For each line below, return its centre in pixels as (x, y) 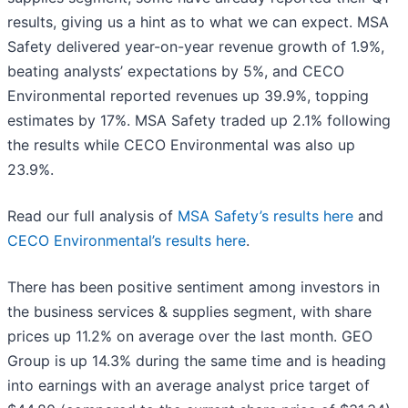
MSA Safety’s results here (265, 216)
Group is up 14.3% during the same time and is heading (197, 361)
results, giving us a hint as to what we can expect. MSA (198, 22)
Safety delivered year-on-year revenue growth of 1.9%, (196, 47)
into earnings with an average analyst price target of (189, 386)
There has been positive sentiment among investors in (194, 287)
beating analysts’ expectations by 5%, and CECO (176, 71)
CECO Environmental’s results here (127, 241)
